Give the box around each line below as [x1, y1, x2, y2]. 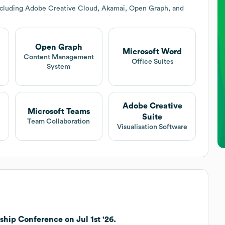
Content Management [23, 53, 94, 61]
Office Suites [131, 58, 173, 66]
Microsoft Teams [27, 107, 90, 116]
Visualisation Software [117, 123, 188, 131]
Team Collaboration [27, 118, 90, 125]
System [47, 63, 71, 70]
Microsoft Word [123, 48, 182, 56]
